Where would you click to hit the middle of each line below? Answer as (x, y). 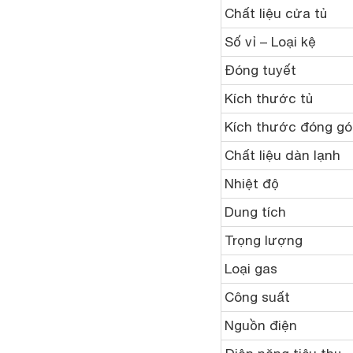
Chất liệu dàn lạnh (282, 156)
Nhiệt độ (252, 184)
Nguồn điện (261, 326)
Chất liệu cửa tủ (276, 14)
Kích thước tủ (269, 99)
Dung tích (255, 212)
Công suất (257, 297)
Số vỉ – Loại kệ (270, 42)
